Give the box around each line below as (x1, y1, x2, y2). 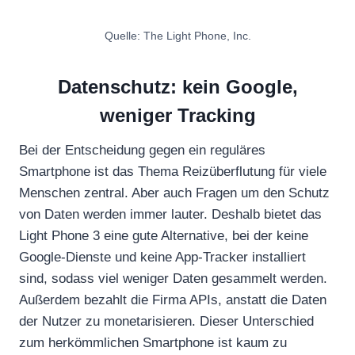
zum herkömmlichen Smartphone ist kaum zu (19, 334, 287, 350)
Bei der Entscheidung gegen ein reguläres (19, 142, 265, 158)
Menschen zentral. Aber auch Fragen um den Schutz (19, 185, 330, 200)
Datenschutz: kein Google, (57, 75, 298, 97)
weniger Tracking (99, 104, 256, 126)
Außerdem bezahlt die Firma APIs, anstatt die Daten (19, 292, 326, 307)
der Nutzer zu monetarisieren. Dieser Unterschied (19, 313, 314, 329)
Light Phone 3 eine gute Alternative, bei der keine (19, 227, 308, 243)
